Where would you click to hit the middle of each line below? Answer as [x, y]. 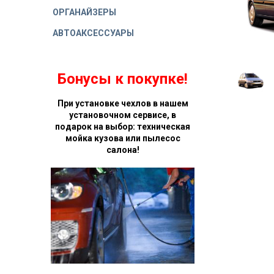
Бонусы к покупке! [123, 79]
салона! [123, 150]
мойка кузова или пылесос [123, 138]
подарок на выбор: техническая [123, 126]
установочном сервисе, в [123, 115]
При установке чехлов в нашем [123, 103]
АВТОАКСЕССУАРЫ [93, 33]
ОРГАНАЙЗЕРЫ [84, 13]
